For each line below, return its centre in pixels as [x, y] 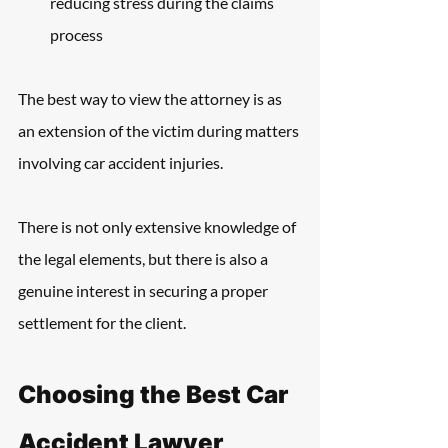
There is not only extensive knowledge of [158, 226]
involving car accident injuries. [120, 162]
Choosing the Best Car [155, 394]
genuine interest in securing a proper [144, 290]
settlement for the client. [102, 322]
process [76, 34]
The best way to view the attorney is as [151, 98]
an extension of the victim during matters [160, 130]
